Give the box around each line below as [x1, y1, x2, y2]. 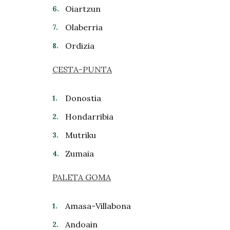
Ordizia [65, 41, 94, 51]
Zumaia [65, 148, 94, 159]
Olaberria [65, 22, 103, 32]
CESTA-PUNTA [52, 64, 112, 74]
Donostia [65, 93, 101, 103]
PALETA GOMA [52, 172, 111, 182]
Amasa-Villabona [65, 201, 131, 211]
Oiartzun [65, 4, 101, 14]
